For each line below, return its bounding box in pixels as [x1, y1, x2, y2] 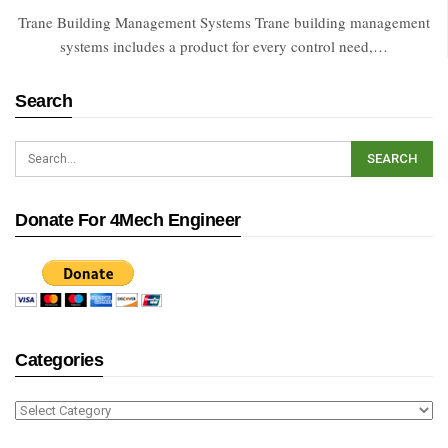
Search [15, 90, 73, 111]
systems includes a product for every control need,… [59, 35, 388, 56]
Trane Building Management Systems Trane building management [17, 11, 430, 32]
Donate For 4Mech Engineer [15, 209, 241, 230]
